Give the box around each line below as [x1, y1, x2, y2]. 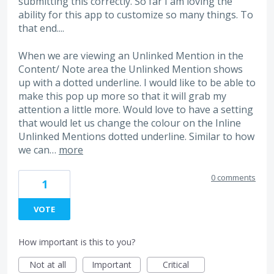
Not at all [29, 258, 66, 270]
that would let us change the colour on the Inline [18, 116, 241, 130]
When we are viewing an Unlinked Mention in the [18, 48, 243, 62]
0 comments [211, 171, 256, 183]
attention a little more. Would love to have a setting [18, 102, 253, 116]
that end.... [18, 21, 64, 35]
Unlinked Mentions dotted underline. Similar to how [18, 129, 254, 143]
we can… [18, 143, 59, 157]
